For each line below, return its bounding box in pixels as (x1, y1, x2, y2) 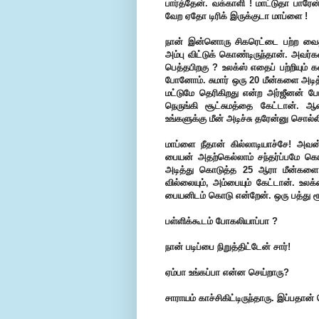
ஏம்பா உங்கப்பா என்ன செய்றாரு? (165, 267, 289, 278)
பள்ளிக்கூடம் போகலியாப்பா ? (165, 216, 278, 227)
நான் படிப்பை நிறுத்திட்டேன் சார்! (165, 241, 291, 253)
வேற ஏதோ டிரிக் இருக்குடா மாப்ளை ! (165, 11, 308, 22)
